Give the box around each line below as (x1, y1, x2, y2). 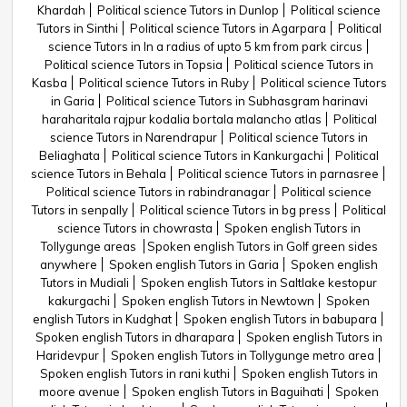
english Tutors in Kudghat (33, 312, 172, 326)
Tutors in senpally (32, 203, 128, 217)
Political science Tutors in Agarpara (129, 21, 326, 35)
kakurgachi (48, 293, 110, 308)
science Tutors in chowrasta (57, 221, 213, 235)
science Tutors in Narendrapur (50, 130, 217, 144)
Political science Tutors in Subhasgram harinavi (105, 94, 368, 108)
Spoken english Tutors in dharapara (35, 330, 234, 344)
